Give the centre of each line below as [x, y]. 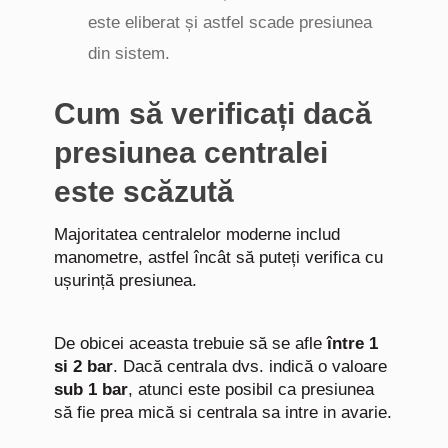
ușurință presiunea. [125, 280]
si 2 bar [83, 366]
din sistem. [129, 53]
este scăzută [144, 191]
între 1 [352, 343]
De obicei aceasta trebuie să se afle [190, 343]
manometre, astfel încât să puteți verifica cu [218, 257]
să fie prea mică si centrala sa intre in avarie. [223, 412]
